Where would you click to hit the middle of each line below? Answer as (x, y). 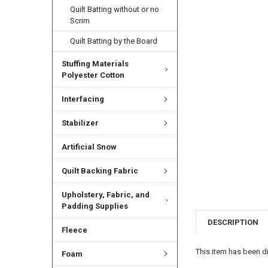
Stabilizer (80, 123)
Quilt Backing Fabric (100, 171)
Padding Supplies (95, 206)
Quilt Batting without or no (115, 10)
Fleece (74, 230)
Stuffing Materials (95, 64)
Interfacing (83, 99)
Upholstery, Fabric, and (105, 195)
